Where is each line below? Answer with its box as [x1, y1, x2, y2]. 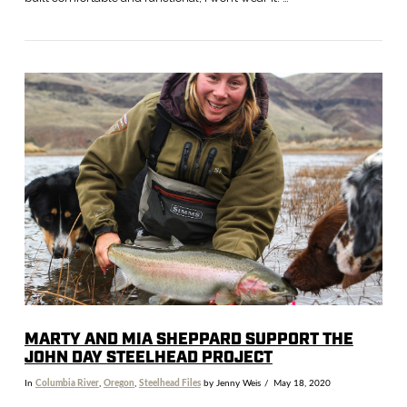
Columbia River [35, 378, 99, 388]
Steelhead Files [138, 378, 201, 388]
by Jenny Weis [200, 378, 261, 388]
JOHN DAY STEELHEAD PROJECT [24, 346, 273, 369]
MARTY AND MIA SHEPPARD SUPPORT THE [24, 328, 353, 351]
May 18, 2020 [273, 378, 331, 388]
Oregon [103, 378, 134, 388]
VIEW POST [166, 143, 241, 156]
